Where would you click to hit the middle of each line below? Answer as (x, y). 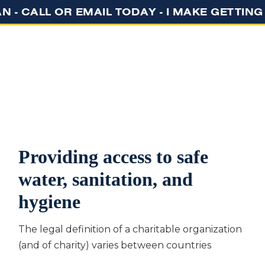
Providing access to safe (113, 156)
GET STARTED (88, 67)
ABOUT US (174, 67)
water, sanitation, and (105, 179)
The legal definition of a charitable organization (130, 229)
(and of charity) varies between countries (114, 245)
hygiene (49, 201)
